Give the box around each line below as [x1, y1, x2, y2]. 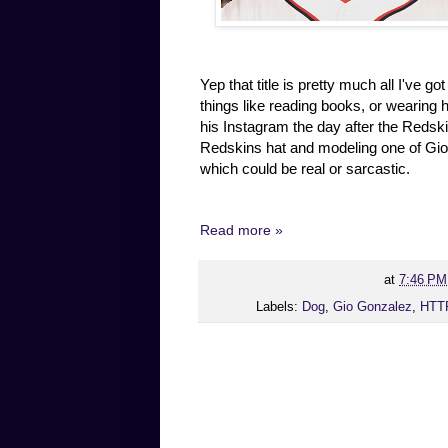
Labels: [256, 300, 302, 315]
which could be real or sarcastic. [200, 159, 410, 177]
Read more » [200, 221, 283, 238]
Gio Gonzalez [333, 300, 412, 315]
